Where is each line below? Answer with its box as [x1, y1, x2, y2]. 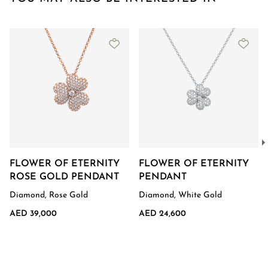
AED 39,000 [10, 209, 57, 218]
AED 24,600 [139, 209, 186, 218]
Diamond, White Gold [139, 191, 222, 200]
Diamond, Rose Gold [10, 191, 88, 200]
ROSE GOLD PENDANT [10, 172, 119, 182]
